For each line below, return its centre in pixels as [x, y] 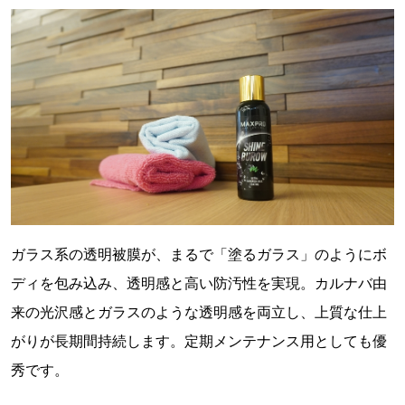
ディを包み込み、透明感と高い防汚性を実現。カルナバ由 [199, 283]
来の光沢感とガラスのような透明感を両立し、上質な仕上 [199, 311]
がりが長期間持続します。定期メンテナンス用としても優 [199, 340]
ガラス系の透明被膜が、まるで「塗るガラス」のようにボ [199, 254]
